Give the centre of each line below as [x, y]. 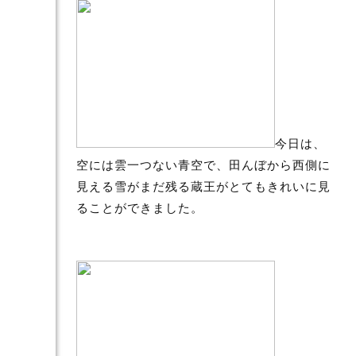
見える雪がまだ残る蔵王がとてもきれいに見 [204, 185]
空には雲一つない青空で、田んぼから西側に [204, 164]
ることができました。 [140, 207]
